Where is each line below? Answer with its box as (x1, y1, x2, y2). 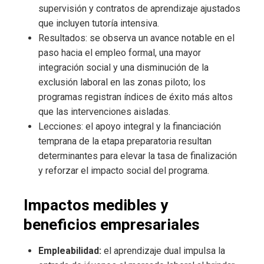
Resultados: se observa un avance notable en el (38, 32, 235, 44)
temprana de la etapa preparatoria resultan (38, 136, 212, 147)
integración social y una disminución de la (38, 62, 209, 74)
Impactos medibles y (24, 196, 168, 214)
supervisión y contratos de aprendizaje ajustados (38, 3, 240, 15)
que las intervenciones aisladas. (38, 106, 170, 118)
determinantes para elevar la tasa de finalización (38, 150, 237, 162)
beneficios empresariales (24, 216, 200, 234)
